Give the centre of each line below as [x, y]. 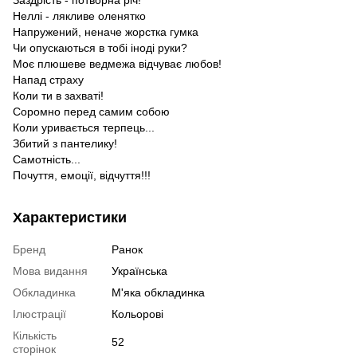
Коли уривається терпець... [84, 127]
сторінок [34, 349]
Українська [139, 271]
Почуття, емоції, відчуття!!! [82, 175]
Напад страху [48, 79]
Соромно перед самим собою [91, 111]
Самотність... [47, 159]
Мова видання [50, 271]
